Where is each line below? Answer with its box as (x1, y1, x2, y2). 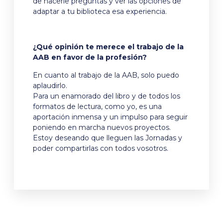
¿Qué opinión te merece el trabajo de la (33, 42, 184, 52)
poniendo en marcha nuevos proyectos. (33, 122, 171, 132)
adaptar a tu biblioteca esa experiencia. (33, 7, 167, 16)
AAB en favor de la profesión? (33, 53, 147, 62)
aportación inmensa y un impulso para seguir (33, 112, 188, 121)
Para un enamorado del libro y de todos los (33, 91, 180, 101)
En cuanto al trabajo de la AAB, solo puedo (33, 70, 179, 80)
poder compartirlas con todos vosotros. (33, 143, 168, 153)
